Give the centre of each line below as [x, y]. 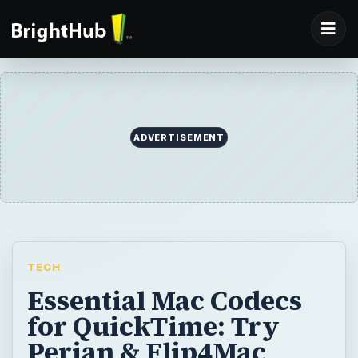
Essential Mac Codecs [164, 300]
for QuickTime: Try [153, 326]
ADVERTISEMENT [179, 138]
